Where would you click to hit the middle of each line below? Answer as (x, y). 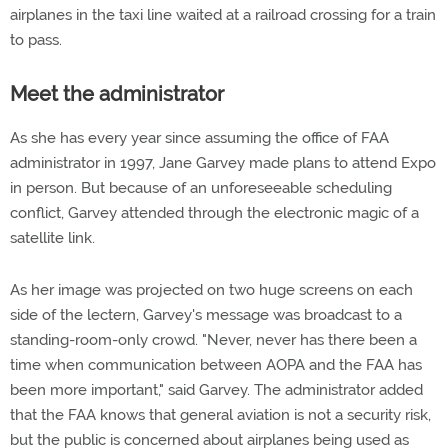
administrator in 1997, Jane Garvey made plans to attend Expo (223, 163)
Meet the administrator (117, 94)
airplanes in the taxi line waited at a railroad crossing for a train (223, 15)
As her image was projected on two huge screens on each (211, 290)
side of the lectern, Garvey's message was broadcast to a (206, 315)
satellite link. (52, 238)
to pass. (36, 40)
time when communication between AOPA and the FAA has (216, 365)
